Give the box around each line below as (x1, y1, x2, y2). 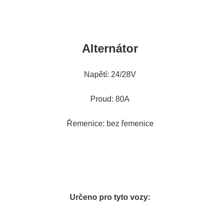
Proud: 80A (90, 94, 130, 103)
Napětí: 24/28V (84, 70, 136, 79)
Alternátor (82, 41, 138, 55)
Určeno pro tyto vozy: (70, 192, 150, 201)
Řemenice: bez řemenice (66, 119, 154, 128)
